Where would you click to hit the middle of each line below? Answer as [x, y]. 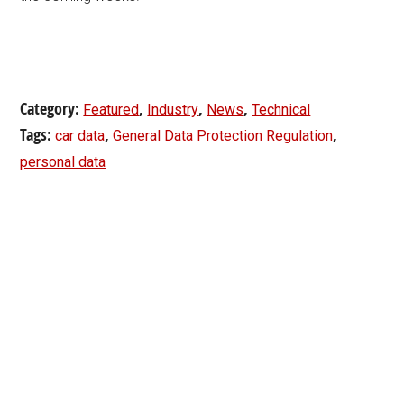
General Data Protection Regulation [223, 136]
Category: [52, 109]
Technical [281, 110]
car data [80, 136]
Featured [111, 110]
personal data [63, 162]
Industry [173, 110]
